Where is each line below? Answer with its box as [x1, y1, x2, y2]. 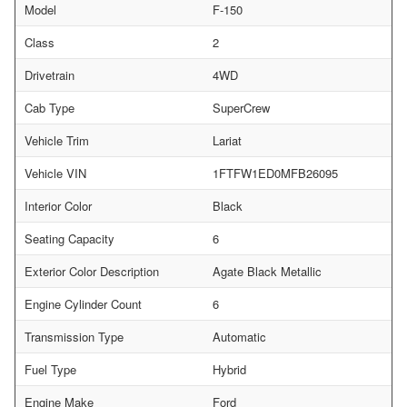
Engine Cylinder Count [25, 294, 142, 313]
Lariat [213, 131, 242, 149]
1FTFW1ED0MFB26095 [213, 164, 338, 182]
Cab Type [25, 98, 74, 116]
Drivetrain [25, 65, 74, 84]
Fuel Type [25, 360, 76, 378]
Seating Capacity [25, 229, 114, 247]
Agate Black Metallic [213, 262, 322, 280]
